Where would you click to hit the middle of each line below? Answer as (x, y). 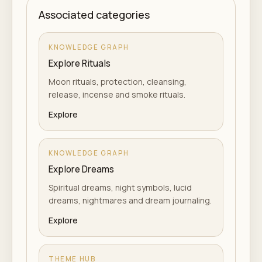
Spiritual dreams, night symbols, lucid (120, 187)
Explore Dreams (81, 169)
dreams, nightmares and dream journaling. (130, 200)
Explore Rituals (80, 63)
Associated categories (94, 15)
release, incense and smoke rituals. (117, 94)
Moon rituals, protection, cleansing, (118, 82)
